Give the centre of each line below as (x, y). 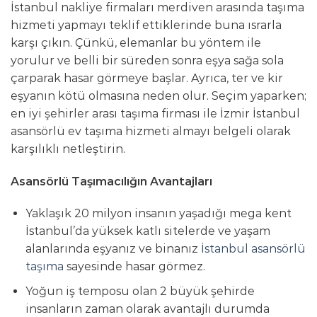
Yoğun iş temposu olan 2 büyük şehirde (140, 291)
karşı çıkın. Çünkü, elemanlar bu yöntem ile (136, 42)
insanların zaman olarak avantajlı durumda (147, 309)
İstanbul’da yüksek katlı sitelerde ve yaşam (148, 231)
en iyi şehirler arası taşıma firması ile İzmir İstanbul (155, 113)
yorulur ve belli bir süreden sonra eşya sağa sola (147, 60)
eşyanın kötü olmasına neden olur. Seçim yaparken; (158, 96)
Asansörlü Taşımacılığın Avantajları (111, 181)
